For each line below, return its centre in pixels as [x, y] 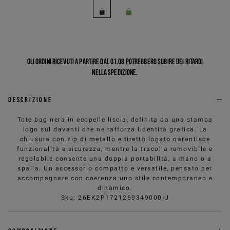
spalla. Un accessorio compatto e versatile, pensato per [115, 168]
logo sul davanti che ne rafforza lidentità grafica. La [115, 129]
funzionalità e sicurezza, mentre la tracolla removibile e [115, 149]
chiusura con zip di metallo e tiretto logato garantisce [115, 139]
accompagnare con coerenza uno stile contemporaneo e [115, 178]
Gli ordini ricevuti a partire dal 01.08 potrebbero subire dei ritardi [115, 61]
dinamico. [115, 188]
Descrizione [30, 99]
